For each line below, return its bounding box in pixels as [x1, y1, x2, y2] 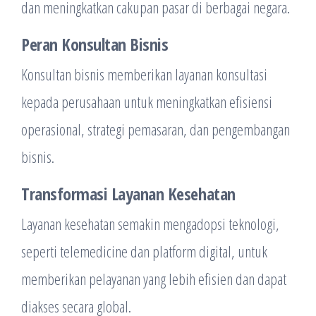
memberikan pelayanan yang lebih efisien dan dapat [21, 268, 286, 289]
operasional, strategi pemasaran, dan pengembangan [21, 119, 290, 140]
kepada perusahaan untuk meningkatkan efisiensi [21, 91, 272, 112]
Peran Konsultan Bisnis [21, 32, 169, 56]
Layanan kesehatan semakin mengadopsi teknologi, [21, 213, 279, 234]
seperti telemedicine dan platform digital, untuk [21, 241, 267, 262]
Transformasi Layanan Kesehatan [21, 182, 236, 205]
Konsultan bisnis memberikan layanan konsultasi [21, 63, 267, 85]
